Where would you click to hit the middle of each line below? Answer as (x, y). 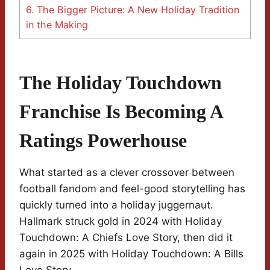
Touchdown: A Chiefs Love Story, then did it (126, 238)
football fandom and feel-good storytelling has (132, 189)
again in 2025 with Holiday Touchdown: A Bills (131, 254)
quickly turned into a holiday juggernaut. (116, 205)
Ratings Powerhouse (103, 141)
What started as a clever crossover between (127, 173)
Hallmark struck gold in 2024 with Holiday (121, 221)
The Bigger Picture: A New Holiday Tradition (137, 10)
